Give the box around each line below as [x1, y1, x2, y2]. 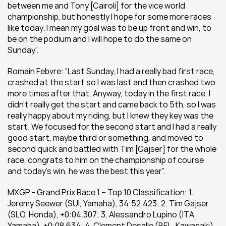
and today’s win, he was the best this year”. [8, 165, 165, 177]
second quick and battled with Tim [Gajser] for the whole [8, 143, 216, 154]
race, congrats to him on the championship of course [8, 154, 204, 165]
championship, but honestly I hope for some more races [8, 11, 211, 22]
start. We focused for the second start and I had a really [8, 121, 216, 132]
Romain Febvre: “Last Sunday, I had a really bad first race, [8, 66, 215, 77]
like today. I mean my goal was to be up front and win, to [8, 22, 211, 33]
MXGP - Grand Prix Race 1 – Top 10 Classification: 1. [8, 187, 193, 198]
